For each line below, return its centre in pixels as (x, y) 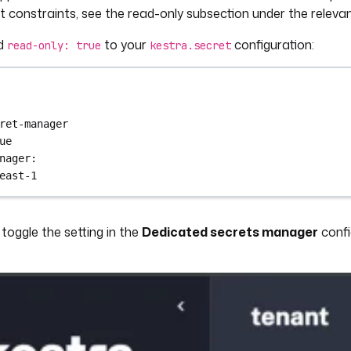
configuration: (273, 45)
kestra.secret (190, 45)
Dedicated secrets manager (230, 232)
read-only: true (54, 45)
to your (125, 45)
